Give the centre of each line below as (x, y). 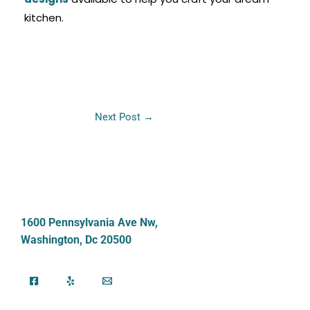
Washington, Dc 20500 (76, 239)
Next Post (119, 117)
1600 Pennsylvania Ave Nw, (89, 222)
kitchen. (44, 17)
